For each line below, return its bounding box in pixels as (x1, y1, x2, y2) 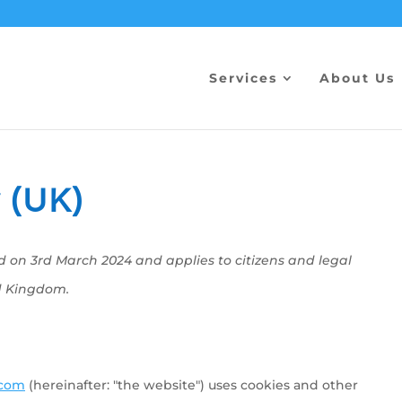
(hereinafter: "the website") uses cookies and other (25, 377, 358, 393)
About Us (319, 70, 395, 86)
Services (209, 70, 277, 86)
